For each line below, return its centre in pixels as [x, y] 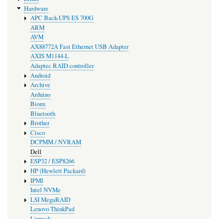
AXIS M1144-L [49, 56]
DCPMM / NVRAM [55, 142]
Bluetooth [43, 113]
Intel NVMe [45, 190]
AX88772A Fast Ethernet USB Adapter [79, 46]
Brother [40, 123]
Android [40, 75]
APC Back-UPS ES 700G [62, 18]
